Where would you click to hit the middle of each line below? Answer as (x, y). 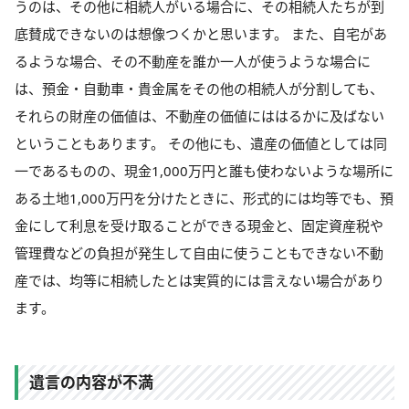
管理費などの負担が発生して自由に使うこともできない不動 (199, 252)
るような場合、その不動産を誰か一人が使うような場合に (193, 61)
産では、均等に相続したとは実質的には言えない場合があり (199, 280)
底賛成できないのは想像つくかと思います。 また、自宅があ (201, 33)
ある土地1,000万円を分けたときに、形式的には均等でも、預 (204, 198)
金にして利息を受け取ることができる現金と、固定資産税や (199, 225)
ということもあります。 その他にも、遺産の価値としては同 (201, 143)
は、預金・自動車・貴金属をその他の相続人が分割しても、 (199, 88)
